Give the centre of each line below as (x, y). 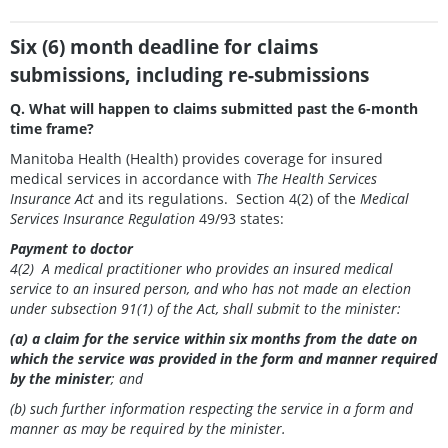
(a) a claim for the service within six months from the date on (213, 339)
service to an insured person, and (114, 289)
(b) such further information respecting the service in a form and (211, 409)
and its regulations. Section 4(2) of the (227, 199)
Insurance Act (52, 199)
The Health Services (316, 179)
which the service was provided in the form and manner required (223, 359)
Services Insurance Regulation (104, 219)
